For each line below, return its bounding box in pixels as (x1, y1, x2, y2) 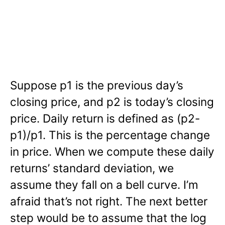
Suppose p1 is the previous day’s (10, 78, 183, 92)
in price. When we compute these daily (10, 144, 214, 158)
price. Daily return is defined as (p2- (10, 111, 200, 125)
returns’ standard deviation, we (10, 161, 174, 175)
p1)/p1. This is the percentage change (10, 128, 210, 142)
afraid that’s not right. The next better (10, 194, 207, 208)
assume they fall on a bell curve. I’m (10, 177, 198, 191)
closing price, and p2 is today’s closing (10, 94, 214, 108)
